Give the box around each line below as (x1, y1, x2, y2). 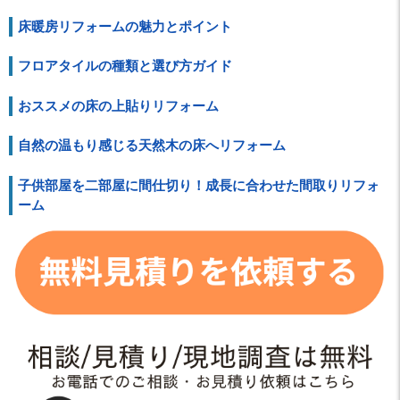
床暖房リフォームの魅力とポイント (18, 18, 232, 34)
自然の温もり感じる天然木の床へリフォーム (18, 137, 286, 154)
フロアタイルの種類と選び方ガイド (18, 58, 232, 74)
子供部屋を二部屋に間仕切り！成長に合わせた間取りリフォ (18, 177, 379, 193)
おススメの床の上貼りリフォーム (18, 97, 219, 113)
